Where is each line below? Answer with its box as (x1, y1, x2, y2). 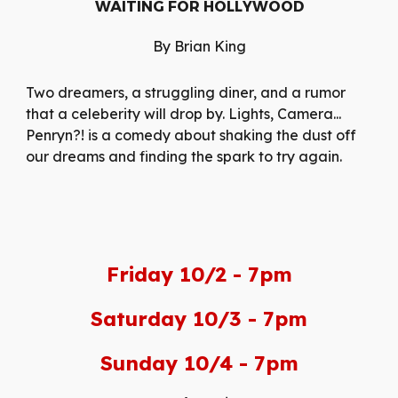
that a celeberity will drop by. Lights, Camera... (26, 105, 342, 123)
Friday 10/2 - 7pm (106, 261, 292, 287)
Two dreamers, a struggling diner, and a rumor (26, 84, 346, 101)
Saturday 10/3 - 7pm (91, 306, 307, 331)
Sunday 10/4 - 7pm (99, 350, 298, 376)
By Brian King (152, 37, 246, 55)
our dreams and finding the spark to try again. (26, 147, 343, 165)
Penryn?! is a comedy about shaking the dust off (26, 126, 357, 144)
